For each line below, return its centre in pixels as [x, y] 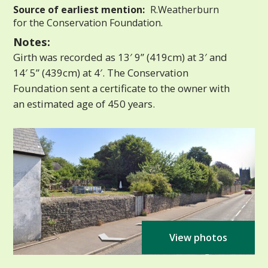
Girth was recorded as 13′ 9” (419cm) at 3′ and [121, 57]
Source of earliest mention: [79, 9]
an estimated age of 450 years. [84, 103]
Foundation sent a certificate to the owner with [122, 88]
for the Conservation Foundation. [88, 22]
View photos [198, 238]
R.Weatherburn [184, 9]
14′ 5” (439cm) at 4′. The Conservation [101, 72]
